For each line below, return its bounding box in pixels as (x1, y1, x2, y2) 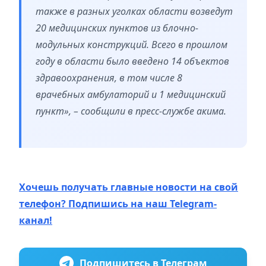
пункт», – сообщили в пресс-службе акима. (36, 104, 229, 118)
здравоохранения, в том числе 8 (36, 71, 182, 85)
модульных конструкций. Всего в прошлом (36, 38, 227, 52)
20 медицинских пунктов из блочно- (36, 21, 198, 35)
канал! (19, 214, 52, 227)
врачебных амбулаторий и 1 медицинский (36, 88, 226, 102)
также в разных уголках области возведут (36, 5, 233, 18)
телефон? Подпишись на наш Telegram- (19, 197, 217, 211)
